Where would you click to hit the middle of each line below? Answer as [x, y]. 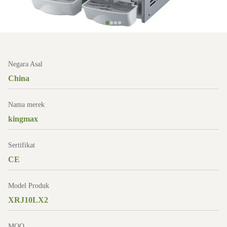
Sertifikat [22, 145]
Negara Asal [25, 64]
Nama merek [26, 105]
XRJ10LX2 [28, 200]
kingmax [23, 119]
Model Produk [29, 186]
